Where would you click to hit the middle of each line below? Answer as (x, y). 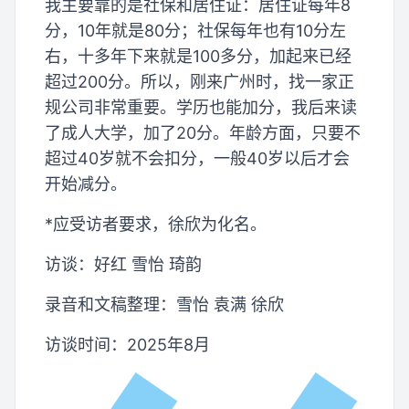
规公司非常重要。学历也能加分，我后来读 (201, 108)
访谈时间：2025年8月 (127, 345)
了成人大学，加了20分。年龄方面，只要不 (203, 133)
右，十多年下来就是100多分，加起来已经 (198, 57)
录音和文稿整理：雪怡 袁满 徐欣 (164, 305)
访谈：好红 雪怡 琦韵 (123, 265)
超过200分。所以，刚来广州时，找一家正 (199, 82)
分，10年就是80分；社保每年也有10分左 (195, 31)
